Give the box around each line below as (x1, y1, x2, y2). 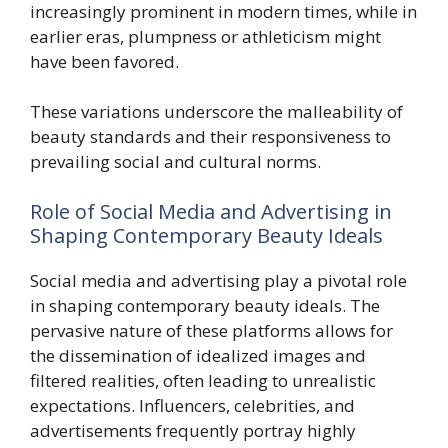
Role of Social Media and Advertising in (30, 197, 392, 225)
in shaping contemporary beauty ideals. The (30, 293, 380, 317)
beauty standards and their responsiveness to (30, 125, 391, 148)
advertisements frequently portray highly (30, 418, 356, 442)
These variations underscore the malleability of (30, 100, 403, 123)
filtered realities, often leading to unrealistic (30, 368, 376, 392)
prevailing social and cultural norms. (30, 150, 321, 173)
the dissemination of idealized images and (30, 343, 366, 367)
